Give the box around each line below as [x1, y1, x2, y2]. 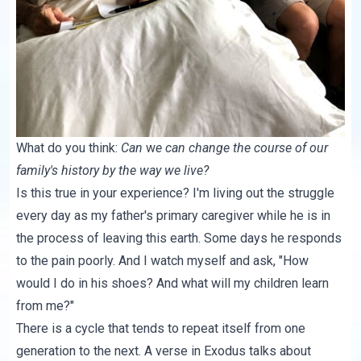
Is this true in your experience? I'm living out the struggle [16, 185, 335, 201]
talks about [246, 342, 312, 359]
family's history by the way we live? [16, 162, 210, 178]
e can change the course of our [156, 139, 329, 156]
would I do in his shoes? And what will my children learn [16, 275, 330, 291]
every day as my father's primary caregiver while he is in [16, 207, 331, 223]
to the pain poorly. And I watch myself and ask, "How [16, 252, 309, 268]
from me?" [16, 297, 75, 313]
